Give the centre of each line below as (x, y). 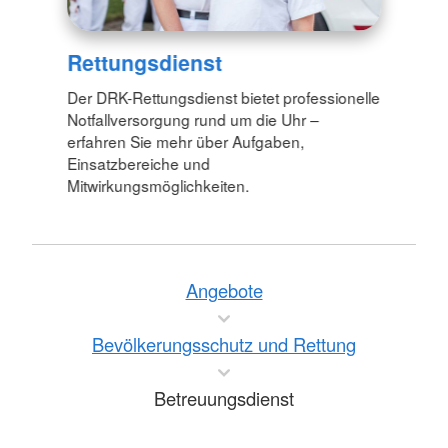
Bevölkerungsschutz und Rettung (224, 344)
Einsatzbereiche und (139, 162)
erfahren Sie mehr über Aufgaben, (186, 140)
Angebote (224, 290)
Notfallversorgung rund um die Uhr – (193, 118)
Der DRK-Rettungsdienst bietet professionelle (224, 96)
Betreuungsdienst (224, 398)
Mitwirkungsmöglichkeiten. (158, 184)
